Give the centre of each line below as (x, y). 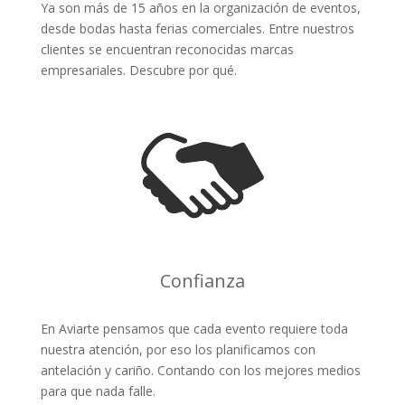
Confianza (202, 280)
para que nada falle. (98, 391)
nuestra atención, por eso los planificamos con (178, 349)
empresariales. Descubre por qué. (138, 70)
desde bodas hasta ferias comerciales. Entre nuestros (197, 28)
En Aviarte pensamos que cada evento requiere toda (194, 328)
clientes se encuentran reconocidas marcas (167, 49)
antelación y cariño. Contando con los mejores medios (200, 370)
